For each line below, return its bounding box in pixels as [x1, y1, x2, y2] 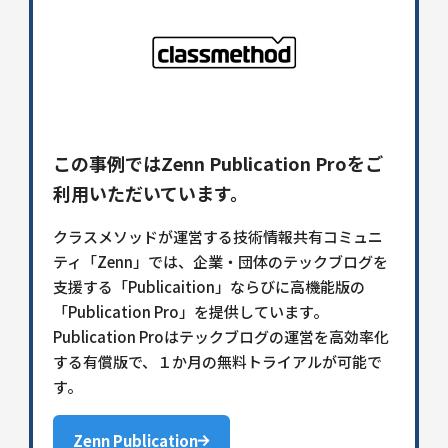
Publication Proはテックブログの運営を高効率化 [52, 325, 389, 347]
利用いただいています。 [52, 179, 248, 206]
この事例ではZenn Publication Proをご [52, 149, 383, 176]
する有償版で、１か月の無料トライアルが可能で [52, 350, 382, 372]
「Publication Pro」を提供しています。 [52, 300, 328, 322]
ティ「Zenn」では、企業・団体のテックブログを [52, 250, 388, 272]
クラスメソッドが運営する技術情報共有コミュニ [52, 225, 383, 247]
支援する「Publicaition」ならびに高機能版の [52, 275, 365, 297]
